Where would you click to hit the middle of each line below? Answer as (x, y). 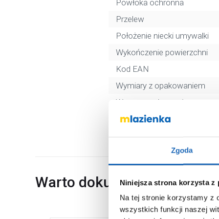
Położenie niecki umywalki (162, 36)
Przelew (130, 19)
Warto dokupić (83, 182)
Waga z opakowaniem (155, 102)
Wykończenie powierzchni (162, 52)
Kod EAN (132, 69)
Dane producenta (147, 119)
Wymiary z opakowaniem (161, 86)
